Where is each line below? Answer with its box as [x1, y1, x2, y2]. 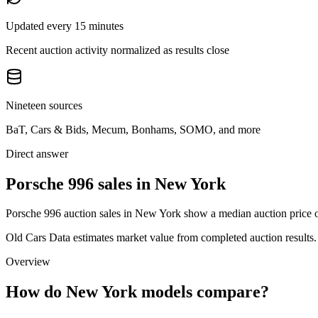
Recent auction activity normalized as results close [6, 43, 229, 56]
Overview [6, 256, 50, 268]
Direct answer [6, 147, 68, 160]
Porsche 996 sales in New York [6, 174, 226, 193]
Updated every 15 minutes [6, 19, 124, 32]
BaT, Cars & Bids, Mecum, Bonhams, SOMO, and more [6, 123, 261, 136]
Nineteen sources [6, 99, 82, 111]
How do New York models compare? [6, 283, 269, 302]
